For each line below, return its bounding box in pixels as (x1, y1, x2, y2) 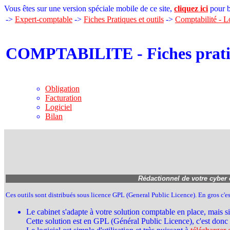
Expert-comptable (15, 15, 72, 24)
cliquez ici (174, 4, 208, 13)
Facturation (45, 93, 82, 102)
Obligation (45, 84, 80, 93)
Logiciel (45, 103, 72, 111)
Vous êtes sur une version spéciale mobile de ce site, (4, 4, 174, 13)
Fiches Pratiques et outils (84, 15, 164, 24)
